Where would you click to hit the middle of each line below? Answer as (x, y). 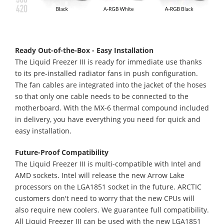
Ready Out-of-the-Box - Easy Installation (84, 50)
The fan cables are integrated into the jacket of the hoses (111, 84)
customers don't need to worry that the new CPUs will (105, 198)
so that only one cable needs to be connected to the (102, 96)
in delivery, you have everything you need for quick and (108, 119)
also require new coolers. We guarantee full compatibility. (112, 209)
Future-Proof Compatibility (62, 152)
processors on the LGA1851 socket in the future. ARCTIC (108, 186)
